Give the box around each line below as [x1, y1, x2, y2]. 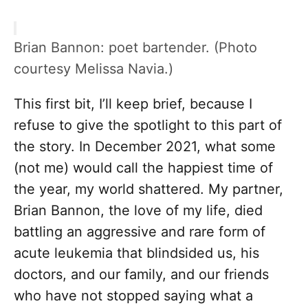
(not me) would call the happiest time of [14, 159, 273, 177]
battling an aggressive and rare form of [14, 223, 265, 241]
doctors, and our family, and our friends [14, 266, 269, 283]
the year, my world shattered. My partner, [14, 181, 283, 198]
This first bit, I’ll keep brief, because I [14, 96, 252, 113]
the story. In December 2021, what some [14, 138, 276, 155]
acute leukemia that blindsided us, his [14, 245, 259, 262]
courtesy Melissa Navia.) [14, 60, 173, 78]
